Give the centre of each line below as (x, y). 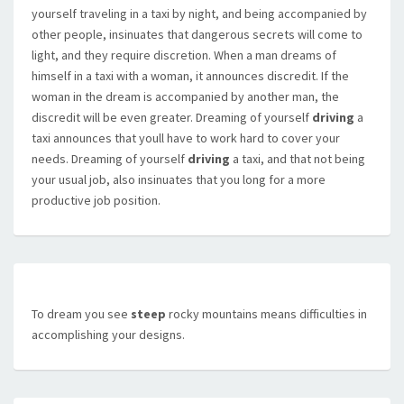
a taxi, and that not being (298, 159)
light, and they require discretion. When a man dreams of (184, 55)
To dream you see (81, 314)
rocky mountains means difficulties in (266, 314)
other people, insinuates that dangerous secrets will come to (197, 34)
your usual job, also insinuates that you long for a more (179, 179)
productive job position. (96, 200)
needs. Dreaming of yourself (110, 159)
